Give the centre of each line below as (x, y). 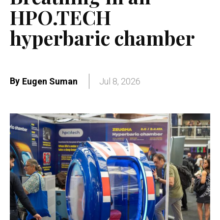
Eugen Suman (50, 82)
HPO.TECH (60, 17)
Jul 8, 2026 (120, 82)
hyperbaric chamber (102, 37)
